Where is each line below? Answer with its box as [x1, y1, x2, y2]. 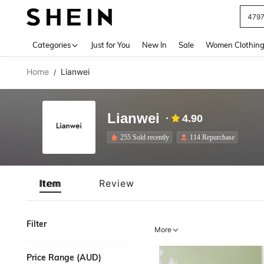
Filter [27, 219, 47, 229]
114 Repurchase [190, 133, 235, 141]
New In [142, 40, 167, 49]
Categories [32, 40, 71, 49]
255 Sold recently [120, 133, 169, 141]
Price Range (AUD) [27, 252, 101, 263]
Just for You [91, 40, 130, 49]
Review [99, 177, 134, 189]
